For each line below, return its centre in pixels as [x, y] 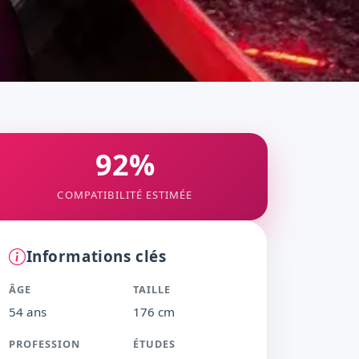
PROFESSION [45, 343]
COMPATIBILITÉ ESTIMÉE [125, 194]
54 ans [28, 311]
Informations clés [96, 257]
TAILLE [152, 290]
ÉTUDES [155, 343]
